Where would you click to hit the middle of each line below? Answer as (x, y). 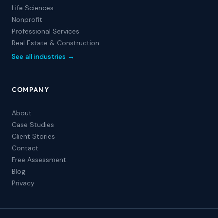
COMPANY (31, 90)
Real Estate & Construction (55, 43)
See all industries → (43, 56)
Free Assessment (39, 160)
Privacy (23, 183)
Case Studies (33, 125)
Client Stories (33, 136)
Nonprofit (27, 19)
